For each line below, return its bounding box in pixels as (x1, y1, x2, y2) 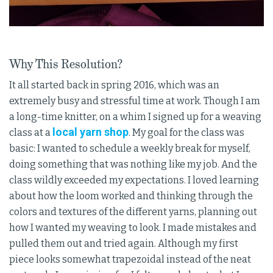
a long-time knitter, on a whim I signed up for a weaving (9, 111, 261, 123)
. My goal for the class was (129, 127, 244, 139)
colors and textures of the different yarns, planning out (9, 206, 257, 218)
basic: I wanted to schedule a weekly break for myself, (9, 143, 250, 155)
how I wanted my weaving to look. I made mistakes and (9, 222, 257, 234)
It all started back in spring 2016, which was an (9, 79, 219, 91)
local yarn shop (52, 126, 129, 139)
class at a (9, 127, 52, 139)
